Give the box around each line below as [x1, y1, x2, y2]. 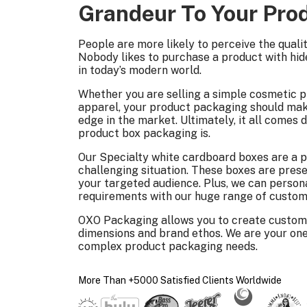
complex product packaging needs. [78, 240, 258, 254]
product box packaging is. [78, 127, 210, 140]
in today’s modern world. [78, 64, 201, 77]
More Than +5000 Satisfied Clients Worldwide [78, 275, 282, 286]
